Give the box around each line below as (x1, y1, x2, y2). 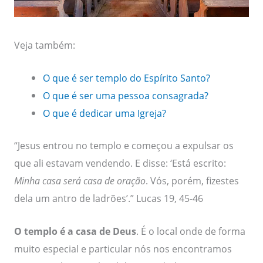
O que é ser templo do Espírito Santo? (43, 71, 211, 85)
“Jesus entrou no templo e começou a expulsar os (14, 139, 234, 152)
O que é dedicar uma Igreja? (43, 106, 167, 120)
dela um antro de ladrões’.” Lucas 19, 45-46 (14, 191, 203, 205)
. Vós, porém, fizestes (145, 174, 239, 187)
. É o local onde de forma (136, 224, 245, 238)
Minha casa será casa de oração (14, 174, 146, 187)
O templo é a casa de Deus (14, 224, 136, 238)
